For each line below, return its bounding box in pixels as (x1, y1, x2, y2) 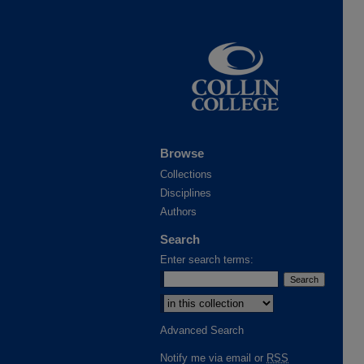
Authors (160, 206, 197, 218)
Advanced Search (160, 324, 244, 336)
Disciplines (160, 187, 211, 199)
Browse (160, 146, 204, 160)
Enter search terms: (160, 253, 253, 266)
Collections (160, 168, 212, 180)
